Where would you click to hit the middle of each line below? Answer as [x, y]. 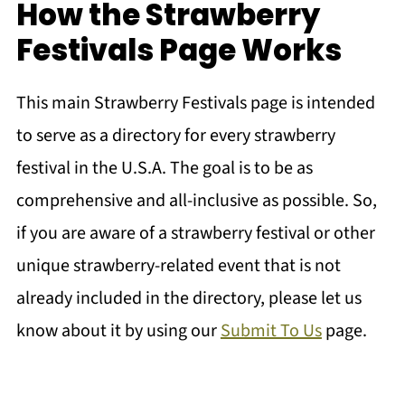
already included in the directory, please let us [188, 298]
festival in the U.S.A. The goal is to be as [164, 168]
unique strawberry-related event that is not [178, 265]
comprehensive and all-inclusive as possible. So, [196, 200]
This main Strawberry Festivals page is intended [195, 103]
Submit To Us [271, 330]
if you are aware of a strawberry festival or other [195, 233]
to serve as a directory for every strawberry [175, 135]
